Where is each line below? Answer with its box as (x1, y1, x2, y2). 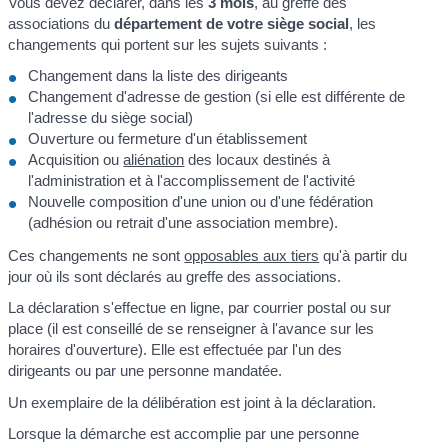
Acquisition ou (28, 151, 124, 169)
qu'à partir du (319, 246, 408, 264)
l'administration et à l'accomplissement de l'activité (28, 172, 356, 190)
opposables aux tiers (184, 246, 320, 264)
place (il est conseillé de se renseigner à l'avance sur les (8, 320, 375, 337)
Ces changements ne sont (8, 246, 185, 264)
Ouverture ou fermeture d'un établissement (28, 130, 308, 148)
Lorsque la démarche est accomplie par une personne (8, 425, 360, 442)
